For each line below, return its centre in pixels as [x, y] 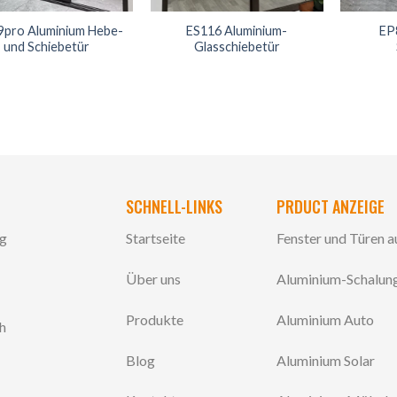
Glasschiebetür [237, 46]
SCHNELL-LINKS [174, 207]
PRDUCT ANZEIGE [331, 207]
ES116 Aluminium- [237, 30]
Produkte [154, 319]
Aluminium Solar [326, 360]
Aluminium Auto [326, 319]
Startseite [155, 238]
